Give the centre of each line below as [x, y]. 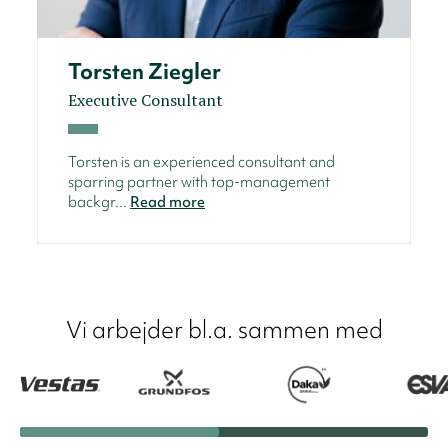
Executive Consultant [145, 99]
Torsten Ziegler [144, 71]
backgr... [99, 201]
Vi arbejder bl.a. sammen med [224, 329]
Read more [167, 201]
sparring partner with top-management [199, 181]
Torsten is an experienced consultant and [201, 161]
